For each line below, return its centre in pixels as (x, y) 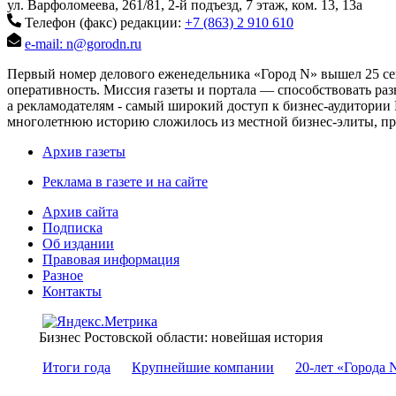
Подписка (72, 228)
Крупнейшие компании (203, 368)
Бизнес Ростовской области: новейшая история (181, 338)
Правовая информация (111, 260)
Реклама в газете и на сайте (125, 182)
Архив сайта (80, 212)
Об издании (78, 244)
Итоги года (76, 368)
